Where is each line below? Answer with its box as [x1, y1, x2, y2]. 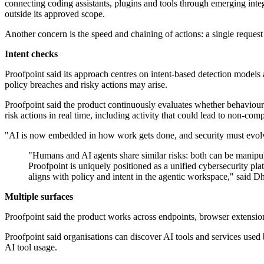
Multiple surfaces [5, 192, 73, 202]
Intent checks [5, 49, 58, 60]
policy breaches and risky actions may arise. [5, 80, 167, 90]
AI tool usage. [5, 242, 57, 253]
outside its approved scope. [5, 9, 105, 19]
